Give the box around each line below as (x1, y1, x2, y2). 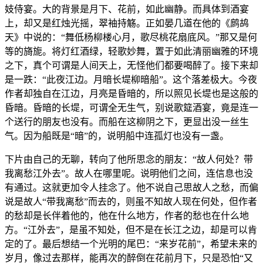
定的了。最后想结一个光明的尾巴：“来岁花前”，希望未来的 (5, 238, 257, 249)
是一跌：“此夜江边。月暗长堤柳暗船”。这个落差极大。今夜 (5, 74, 257, 85)
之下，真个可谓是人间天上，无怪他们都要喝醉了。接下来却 (5, 60, 258, 70)
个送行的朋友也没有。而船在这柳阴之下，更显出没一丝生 (5, 116, 249, 127)
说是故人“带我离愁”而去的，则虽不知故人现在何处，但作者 (5, 196, 257, 207)
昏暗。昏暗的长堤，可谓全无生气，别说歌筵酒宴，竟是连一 (5, 102, 258, 113)
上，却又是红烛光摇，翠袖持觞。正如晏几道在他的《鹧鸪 (5, 18, 249, 28)
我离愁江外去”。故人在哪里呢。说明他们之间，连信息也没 (5, 168, 253, 178)
